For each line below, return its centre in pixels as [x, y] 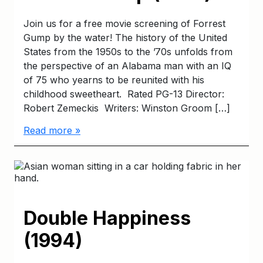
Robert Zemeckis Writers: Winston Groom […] [127, 108]
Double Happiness [107, 218]
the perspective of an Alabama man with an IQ [127, 66]
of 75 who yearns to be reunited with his [114, 80]
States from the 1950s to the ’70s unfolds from [128, 52]
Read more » [52, 131]
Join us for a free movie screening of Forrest [124, 24]
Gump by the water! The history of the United [125, 38]
